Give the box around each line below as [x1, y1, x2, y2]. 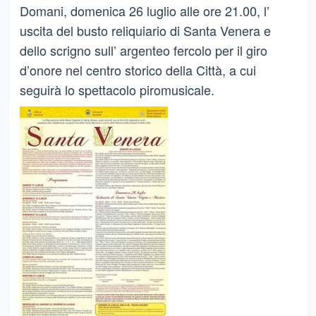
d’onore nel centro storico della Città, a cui [19, 60, 256, 79]
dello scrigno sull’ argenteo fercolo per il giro [19, 40, 267, 59]
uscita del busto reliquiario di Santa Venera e [19, 20, 271, 39]
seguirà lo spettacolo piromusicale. [19, 80, 214, 99]
